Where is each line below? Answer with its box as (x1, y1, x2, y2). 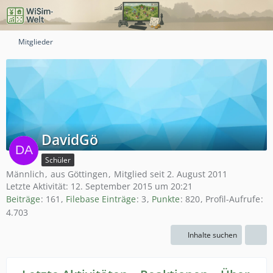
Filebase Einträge (66, 193, 136, 205)
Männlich (6, 168, 44, 180)
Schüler (45, 155, 71, 165)
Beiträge (6, 193, 40, 205)
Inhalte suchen (188, 229, 237, 240)
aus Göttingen (51, 168, 108, 180)
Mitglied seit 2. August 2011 (114, 168, 227, 180)
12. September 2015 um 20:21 (71, 180, 193, 192)
